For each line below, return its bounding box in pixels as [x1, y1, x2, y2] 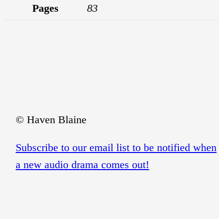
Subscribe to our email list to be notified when [16, 141, 217, 153]
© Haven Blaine [16, 113, 87, 126]
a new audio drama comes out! [16, 158, 149, 171]
